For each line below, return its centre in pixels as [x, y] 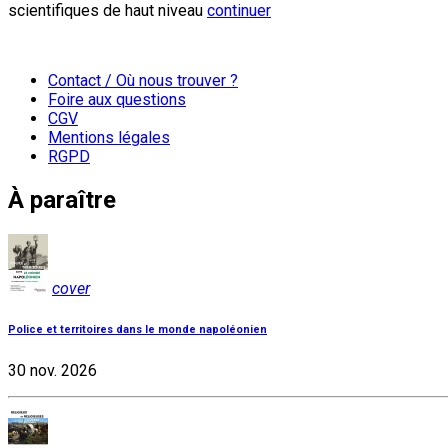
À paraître [62, 200]
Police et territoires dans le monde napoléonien [137, 330]
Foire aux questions [117, 100]
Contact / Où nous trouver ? [143, 81]
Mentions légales [109, 138]
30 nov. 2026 [52, 370]
